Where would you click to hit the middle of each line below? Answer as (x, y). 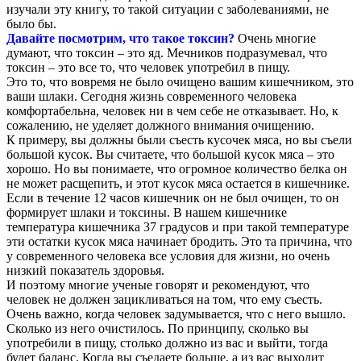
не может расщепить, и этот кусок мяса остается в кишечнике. (178, 183)
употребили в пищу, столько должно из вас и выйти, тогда (167, 342)
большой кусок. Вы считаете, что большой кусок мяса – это (170, 154)
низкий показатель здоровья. (85, 270)
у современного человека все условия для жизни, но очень (168, 255)
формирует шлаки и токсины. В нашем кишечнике (147, 212)
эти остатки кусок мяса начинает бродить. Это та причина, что (179, 241)
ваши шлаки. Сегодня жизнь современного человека (151, 96)
